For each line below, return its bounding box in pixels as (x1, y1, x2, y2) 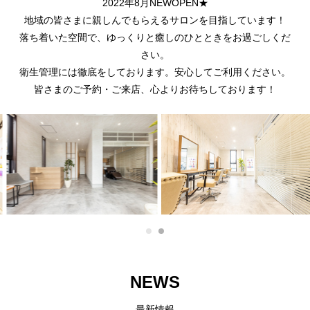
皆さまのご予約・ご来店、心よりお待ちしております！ (34, 84, 276, 95)
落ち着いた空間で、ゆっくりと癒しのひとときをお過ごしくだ (19, 32, 291, 44)
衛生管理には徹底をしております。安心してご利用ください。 (19, 66, 291, 78)
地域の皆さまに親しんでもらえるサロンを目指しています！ (24, 15, 286, 26)
